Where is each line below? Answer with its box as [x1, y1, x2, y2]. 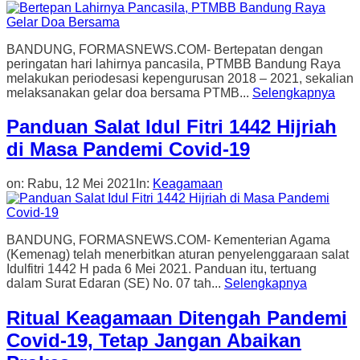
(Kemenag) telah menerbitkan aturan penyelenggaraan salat [6, 247, 349, 262]
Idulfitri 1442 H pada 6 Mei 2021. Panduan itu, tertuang [6, 262, 317, 276]
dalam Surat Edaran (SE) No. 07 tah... [6, 276, 224, 291]
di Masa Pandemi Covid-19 [6, 138, 250, 161]
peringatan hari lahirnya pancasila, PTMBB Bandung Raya [6, 56, 341, 71]
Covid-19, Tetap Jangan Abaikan [6, 329, 301, 352]
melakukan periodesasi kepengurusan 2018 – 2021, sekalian [6, 71, 354, 85]
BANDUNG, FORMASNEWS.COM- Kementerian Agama [6, 233, 330, 247]
